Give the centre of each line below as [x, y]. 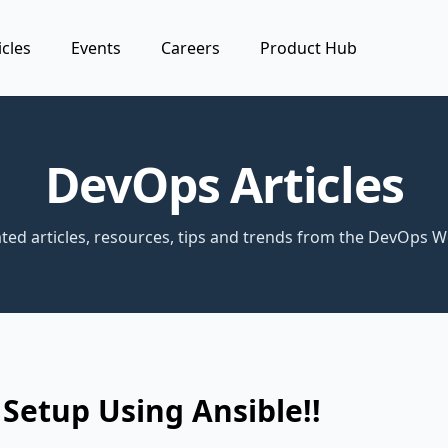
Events [96, 48]
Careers [191, 48]
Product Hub [309, 48]
